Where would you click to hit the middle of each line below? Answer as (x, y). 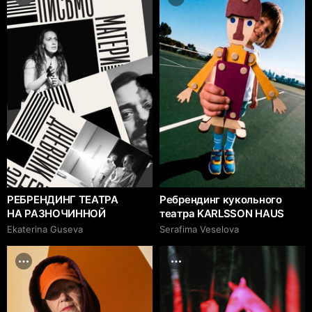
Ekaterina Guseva (45, 229)
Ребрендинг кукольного (221, 200)
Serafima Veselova (199, 229)
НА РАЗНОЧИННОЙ (56, 214)
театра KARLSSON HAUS (222, 214)
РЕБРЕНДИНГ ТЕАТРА (63, 200)
